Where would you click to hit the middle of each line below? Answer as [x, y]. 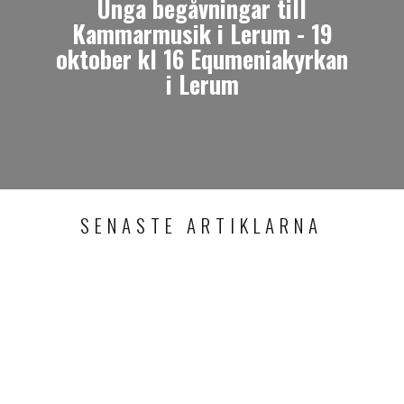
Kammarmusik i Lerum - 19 [202, 33]
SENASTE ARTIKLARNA [202, 225]
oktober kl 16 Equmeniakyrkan [202, 59]
